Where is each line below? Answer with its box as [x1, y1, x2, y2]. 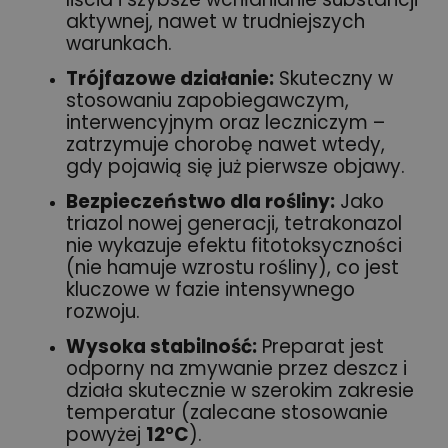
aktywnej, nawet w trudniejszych [66, 7, 365, 35]
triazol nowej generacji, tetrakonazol [66, 209, 402, 237]
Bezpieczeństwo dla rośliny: [66, 187, 335, 215]
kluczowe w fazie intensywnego [66, 275, 355, 303]
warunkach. [66, 29, 172, 57]
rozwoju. [66, 297, 140, 325]
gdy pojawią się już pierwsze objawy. [66, 152, 405, 180]
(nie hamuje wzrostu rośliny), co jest [66, 253, 399, 281]
